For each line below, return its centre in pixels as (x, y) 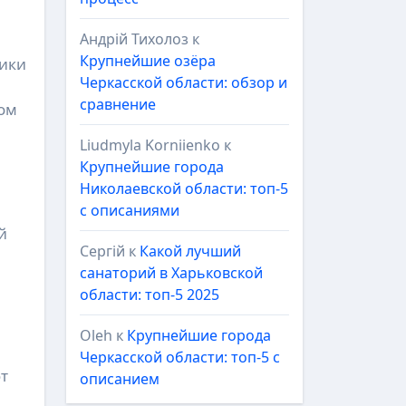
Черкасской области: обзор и (184, 82)
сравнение (118, 104)
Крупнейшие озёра (148, 61)
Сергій (102, 251)
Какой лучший (190, 251)
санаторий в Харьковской (171, 273)
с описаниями (130, 210)
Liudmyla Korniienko (150, 145)
